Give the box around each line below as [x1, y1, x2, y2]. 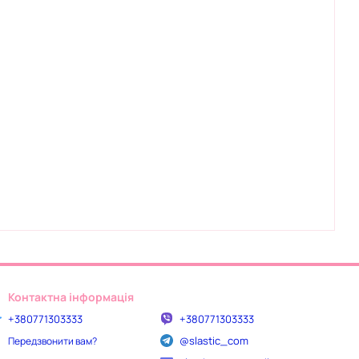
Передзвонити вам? [8, 334, 97, 349]
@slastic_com [179, 333, 248, 348]
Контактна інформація [8, 289, 134, 305]
